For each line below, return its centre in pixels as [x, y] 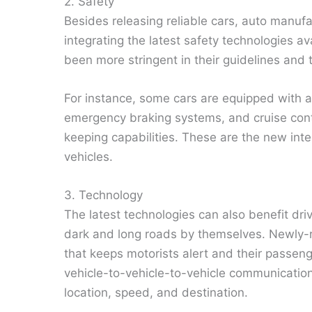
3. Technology [103, 195]
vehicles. [88, 156]
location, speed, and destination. [156, 293]
